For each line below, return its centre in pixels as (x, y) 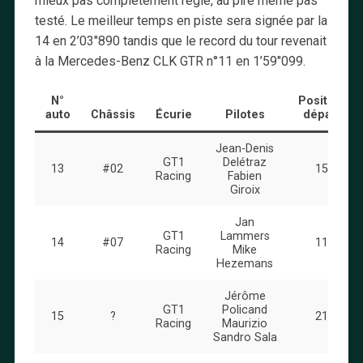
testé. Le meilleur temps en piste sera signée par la (181, 20)
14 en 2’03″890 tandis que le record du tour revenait (180, 41)
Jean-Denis (245, 148)
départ (321, 114)
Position (321, 100)
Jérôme (245, 296)
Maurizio (245, 323)
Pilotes (245, 114)
